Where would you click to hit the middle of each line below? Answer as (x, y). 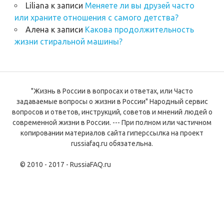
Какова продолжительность (139, 30)
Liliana (37, 6)
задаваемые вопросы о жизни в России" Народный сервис (112, 102)
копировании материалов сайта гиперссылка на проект (112, 133)
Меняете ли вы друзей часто (139, 6)
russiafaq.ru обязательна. (112, 144)
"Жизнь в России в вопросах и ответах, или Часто (112, 91)
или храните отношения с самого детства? (96, 18)
